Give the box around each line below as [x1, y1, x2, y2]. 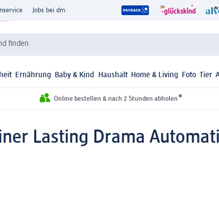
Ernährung [15, 71, 52, 80]
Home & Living [131, 71, 178, 80]
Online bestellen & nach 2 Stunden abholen [53, 95, 178, 103]
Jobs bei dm [32, 7, 66, 14]
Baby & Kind [55, 71, 95, 80]
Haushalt [98, 71, 128, 80]
